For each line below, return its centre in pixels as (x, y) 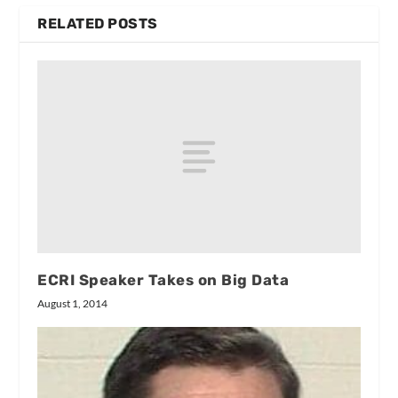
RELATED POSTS (98, 23)
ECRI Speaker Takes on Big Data (163, 280)
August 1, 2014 (73, 304)
